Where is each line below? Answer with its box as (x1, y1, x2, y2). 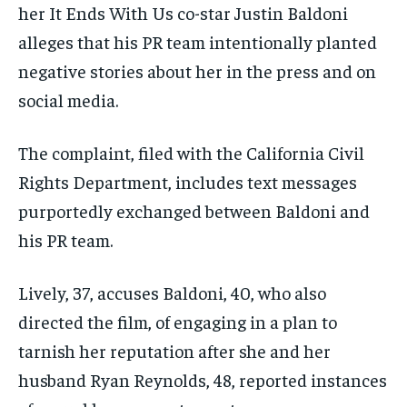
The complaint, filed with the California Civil (18, 141, 364, 164)
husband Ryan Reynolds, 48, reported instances (18, 368, 387, 392)
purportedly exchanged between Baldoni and (18, 199, 370, 223)
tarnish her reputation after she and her (18, 339, 331, 362)
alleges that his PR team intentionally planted (18, 30, 377, 54)
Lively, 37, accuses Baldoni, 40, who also (18, 281, 326, 304)
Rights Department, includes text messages (18, 170, 357, 194)
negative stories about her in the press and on (18, 59, 376, 83)
